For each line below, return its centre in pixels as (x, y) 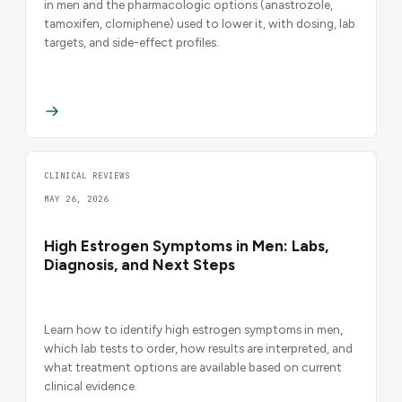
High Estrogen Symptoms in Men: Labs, (186, 246)
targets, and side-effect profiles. (131, 42)
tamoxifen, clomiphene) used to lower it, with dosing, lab (200, 23)
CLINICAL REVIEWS (87, 176)
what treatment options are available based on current (193, 367)
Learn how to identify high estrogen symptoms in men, (193, 330)
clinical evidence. (91, 386)
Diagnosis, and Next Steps (140, 265)
